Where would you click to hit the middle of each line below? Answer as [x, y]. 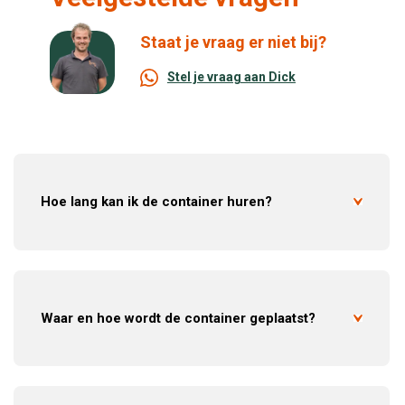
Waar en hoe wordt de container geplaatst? [178, 318]
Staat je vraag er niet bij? [233, 42]
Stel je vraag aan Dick [231, 77]
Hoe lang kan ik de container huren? [156, 201]
